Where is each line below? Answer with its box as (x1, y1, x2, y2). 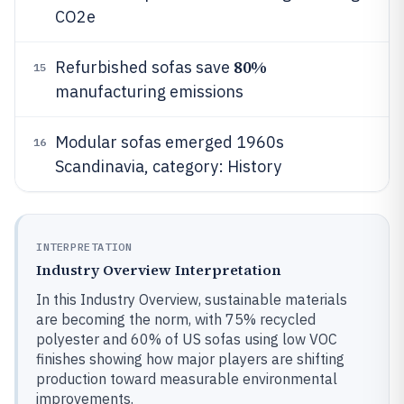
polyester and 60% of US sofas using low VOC (36, 330, 337, 348)
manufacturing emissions (55, 81, 243, 102)
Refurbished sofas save (55, 57, 234, 78)
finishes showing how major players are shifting (36, 350, 344, 368)
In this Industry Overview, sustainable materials (36, 290, 347, 308)
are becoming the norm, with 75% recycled (36, 310, 316, 328)
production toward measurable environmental (36, 370, 337, 388)
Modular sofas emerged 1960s (55, 132, 284, 152)
